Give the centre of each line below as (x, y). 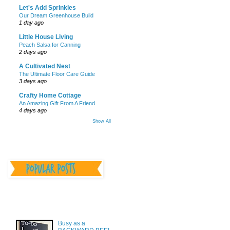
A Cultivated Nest (45, 66)
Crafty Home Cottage (50, 96)
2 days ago (33, 52)
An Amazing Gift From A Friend (57, 103)
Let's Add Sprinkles (47, 8)
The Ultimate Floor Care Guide (57, 74)
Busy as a (71, 223)
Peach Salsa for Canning (50, 45)
